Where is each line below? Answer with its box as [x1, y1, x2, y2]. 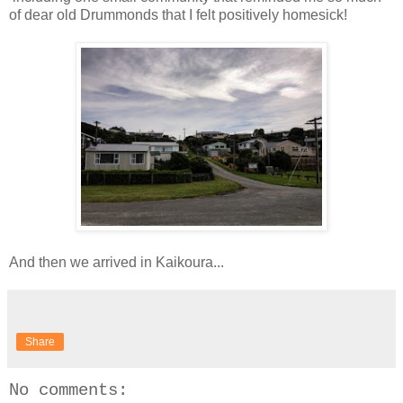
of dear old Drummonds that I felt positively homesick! [9, 6, 347, 22]
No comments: [9, 380, 128, 400]
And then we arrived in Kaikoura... [9, 254, 224, 270]
